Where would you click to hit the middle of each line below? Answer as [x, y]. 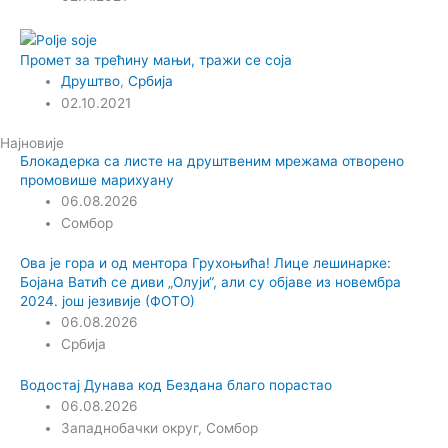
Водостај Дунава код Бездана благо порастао [176, 384]
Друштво [91, 81]
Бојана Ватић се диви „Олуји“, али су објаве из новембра [210, 282]
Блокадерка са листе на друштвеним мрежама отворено [212, 160]
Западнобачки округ [130, 427]
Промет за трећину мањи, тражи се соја [156, 60]
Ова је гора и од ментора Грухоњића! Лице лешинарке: [205, 263]
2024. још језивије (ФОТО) [107, 301]
